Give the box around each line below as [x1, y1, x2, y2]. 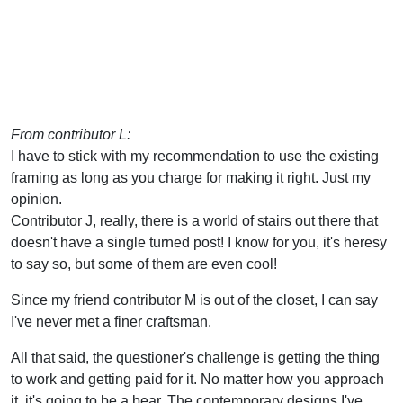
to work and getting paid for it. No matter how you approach [11, 371, 384, 387]
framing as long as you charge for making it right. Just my [11, 169, 371, 185]
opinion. [11, 191, 62, 207]
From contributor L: [11, 126, 130, 142]
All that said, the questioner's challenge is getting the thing [11, 349, 380, 365]
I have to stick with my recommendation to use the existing [11, 148, 379, 164]
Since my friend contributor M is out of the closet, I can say [11, 291, 378, 308]
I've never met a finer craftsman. [11, 313, 211, 329]
